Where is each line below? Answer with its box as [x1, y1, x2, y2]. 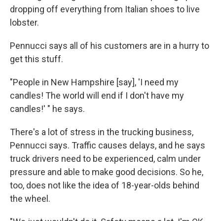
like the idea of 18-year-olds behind [63, 180, 199, 191]
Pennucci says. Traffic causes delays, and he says [10, 140, 205, 151]
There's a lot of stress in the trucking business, [10, 127, 193, 138]
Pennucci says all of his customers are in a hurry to [10, 40, 209, 51]
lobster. [10, 17, 39, 28]
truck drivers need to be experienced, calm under [10, 153, 201, 164]
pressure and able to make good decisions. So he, [10, 167, 203, 178]
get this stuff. [10, 54, 63, 65]
